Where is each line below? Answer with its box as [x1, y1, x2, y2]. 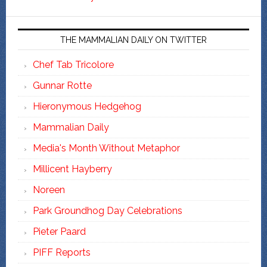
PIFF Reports [32, 246, 91, 258]
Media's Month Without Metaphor [32, 142, 180, 154]
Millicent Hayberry [32, 163, 112, 175]
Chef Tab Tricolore [32, 58, 114, 70]
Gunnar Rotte [32, 79, 92, 91]
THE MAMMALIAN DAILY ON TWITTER [60, 35, 207, 45]
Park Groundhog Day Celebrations [32, 204, 182, 216]
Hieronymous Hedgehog [32, 100, 141, 112]
